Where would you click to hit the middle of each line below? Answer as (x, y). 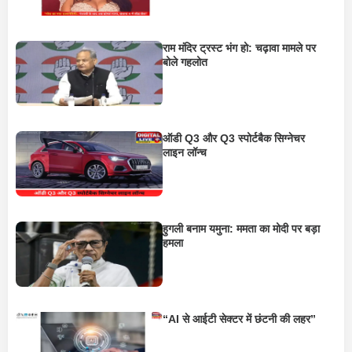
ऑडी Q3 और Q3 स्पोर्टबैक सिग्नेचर (233, 138)
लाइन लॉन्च (184, 152)
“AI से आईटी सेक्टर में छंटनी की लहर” (239, 319)
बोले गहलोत (185, 62)
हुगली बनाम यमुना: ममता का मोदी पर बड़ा (241, 228)
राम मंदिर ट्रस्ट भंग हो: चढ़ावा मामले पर (239, 48)
